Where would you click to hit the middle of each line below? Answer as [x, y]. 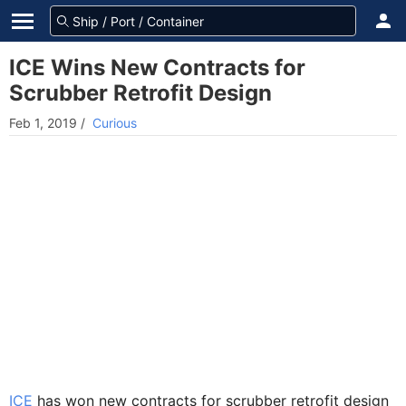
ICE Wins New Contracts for [157, 68]
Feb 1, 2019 [43, 123]
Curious [115, 123]
